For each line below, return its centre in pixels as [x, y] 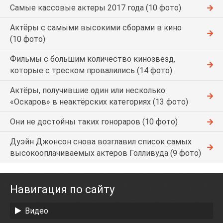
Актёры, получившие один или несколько [88, 91]
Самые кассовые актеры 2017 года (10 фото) [96, 8]
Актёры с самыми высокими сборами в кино [96, 28]
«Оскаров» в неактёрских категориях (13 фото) [99, 102]
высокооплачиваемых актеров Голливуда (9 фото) [106, 153]
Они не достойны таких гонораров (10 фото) [94, 122]
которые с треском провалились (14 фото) [91, 71]
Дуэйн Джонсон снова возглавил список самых [101, 142]
